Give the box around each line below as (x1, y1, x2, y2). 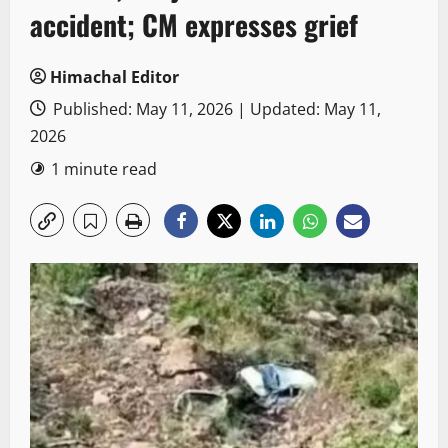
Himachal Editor (50, 66, 179, 89)
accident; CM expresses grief (30, 4, 358, 46)
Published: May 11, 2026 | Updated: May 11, (49, 98, 381, 121)
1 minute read (51, 158, 157, 181)
